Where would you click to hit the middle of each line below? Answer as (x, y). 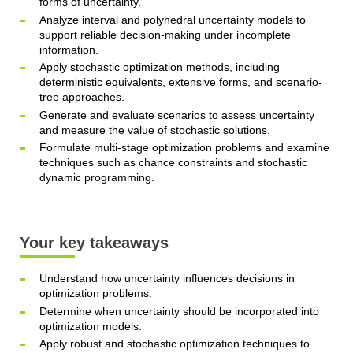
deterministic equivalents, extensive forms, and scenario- (180, 82)
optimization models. (90, 326)
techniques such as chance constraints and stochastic (173, 163)
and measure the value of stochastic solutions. (154, 130)
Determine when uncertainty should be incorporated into (179, 311)
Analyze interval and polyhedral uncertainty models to (172, 19)
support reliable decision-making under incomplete (165, 34)
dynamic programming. (97, 178)
